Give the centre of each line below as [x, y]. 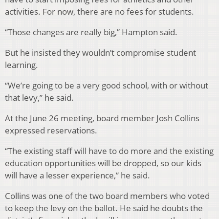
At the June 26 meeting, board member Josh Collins [102, 118]
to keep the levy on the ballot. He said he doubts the [104, 208]
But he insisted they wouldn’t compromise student [100, 53]
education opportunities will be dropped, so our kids [103, 163]
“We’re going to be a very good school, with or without [107, 86]
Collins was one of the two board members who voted [107, 196]
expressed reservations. [51, 131]
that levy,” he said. [39, 98]
